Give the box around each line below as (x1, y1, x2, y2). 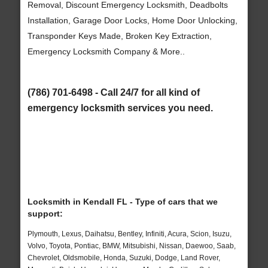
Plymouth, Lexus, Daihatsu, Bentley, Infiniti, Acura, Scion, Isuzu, (27, 230, 232, 239)
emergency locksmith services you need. (27, 102, 213, 114)
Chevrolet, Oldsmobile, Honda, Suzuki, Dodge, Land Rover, (27, 254, 220, 263)
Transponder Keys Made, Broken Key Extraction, (27, 31, 212, 41)
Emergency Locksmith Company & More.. (27, 46, 185, 56)
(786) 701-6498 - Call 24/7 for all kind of (27, 87, 200, 98)
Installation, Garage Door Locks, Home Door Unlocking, (27, 15, 237, 25)
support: (27, 209, 63, 219)
